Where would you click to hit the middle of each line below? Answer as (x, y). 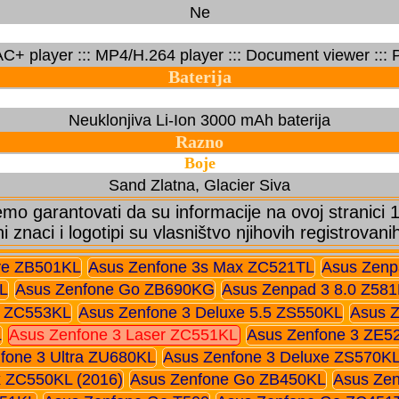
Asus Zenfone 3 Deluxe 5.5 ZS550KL (211, 312)
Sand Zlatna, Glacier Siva (199, 185)
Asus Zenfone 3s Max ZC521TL (201, 268)
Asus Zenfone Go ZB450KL (228, 380)
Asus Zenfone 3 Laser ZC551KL (123, 334)
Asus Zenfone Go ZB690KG (115, 290)
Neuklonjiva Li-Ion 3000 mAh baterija (199, 120)
